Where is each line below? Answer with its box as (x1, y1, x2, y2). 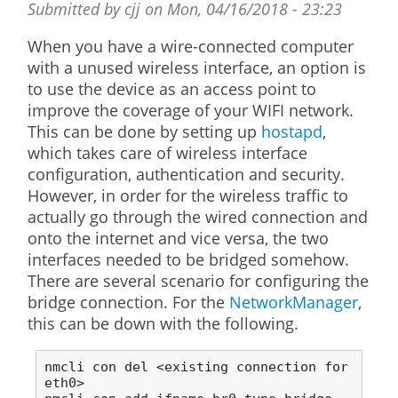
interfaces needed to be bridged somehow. (28, 248, 350, 270)
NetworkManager (229, 291, 359, 313)
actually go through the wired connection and (28, 205, 369, 227)
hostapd (261, 120, 323, 142)
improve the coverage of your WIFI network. (28, 99, 354, 121)
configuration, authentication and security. (28, 163, 346, 185)
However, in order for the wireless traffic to (28, 184, 349, 206)
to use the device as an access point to (28, 77, 317, 99)
